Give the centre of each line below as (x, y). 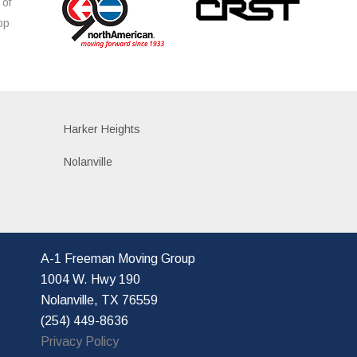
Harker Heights (102, 129)
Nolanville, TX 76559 (99, 300)
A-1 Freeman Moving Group (119, 258)
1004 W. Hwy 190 (92, 279)
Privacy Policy (79, 341)
